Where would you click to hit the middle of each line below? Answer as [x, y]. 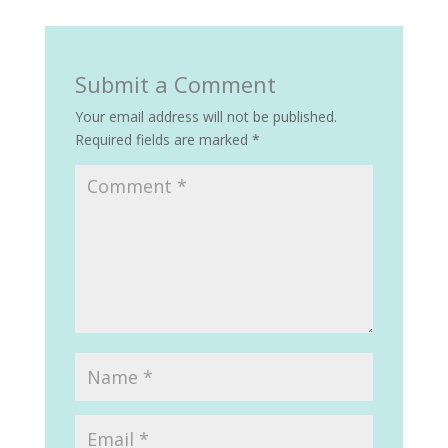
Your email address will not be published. [205, 117]
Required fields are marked [163, 140]
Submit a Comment [175, 84]
